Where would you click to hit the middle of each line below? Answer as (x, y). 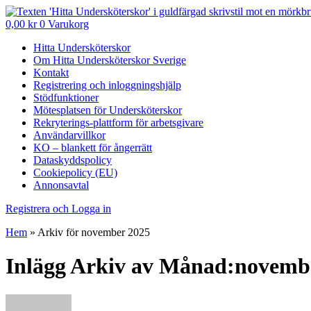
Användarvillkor (69, 135)
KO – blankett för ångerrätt (93, 148)
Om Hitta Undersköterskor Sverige (110, 60)
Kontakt (51, 73)
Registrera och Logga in (58, 209)
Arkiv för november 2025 (94, 232)
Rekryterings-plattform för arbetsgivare (118, 123)
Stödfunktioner (66, 98)
